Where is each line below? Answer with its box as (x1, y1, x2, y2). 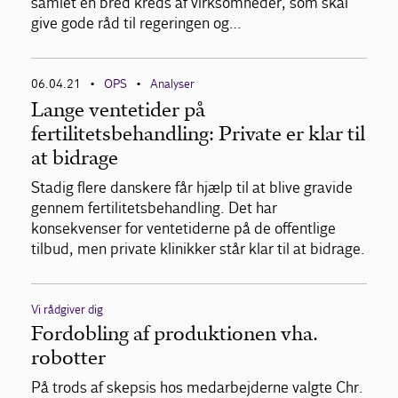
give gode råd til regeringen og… (31, 14, 242, 34)
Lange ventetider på (31, 98, 205, 123)
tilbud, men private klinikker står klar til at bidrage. (31, 240, 365, 259)
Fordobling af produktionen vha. (31, 322, 318, 346)
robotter (31, 346, 106, 370)
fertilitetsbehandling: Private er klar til (31, 122, 365, 147)
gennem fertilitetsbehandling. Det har (31, 199, 277, 219)
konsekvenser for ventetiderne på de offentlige (31, 219, 336, 239)
